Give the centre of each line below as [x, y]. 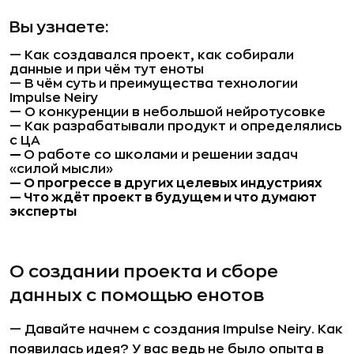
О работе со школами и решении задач [161, 155]
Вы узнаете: [59, 27]
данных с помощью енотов [137, 296]
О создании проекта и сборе [144, 272]
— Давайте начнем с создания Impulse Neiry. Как [176, 330]
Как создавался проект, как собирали [159, 55]
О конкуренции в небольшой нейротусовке [175, 112]
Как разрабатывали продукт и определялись [183, 126]
